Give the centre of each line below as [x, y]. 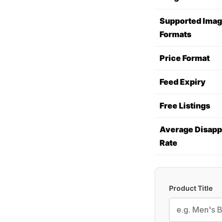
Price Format [184, 58]
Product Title [191, 188]
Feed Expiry [182, 82]
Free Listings [185, 106]
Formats [175, 34]
